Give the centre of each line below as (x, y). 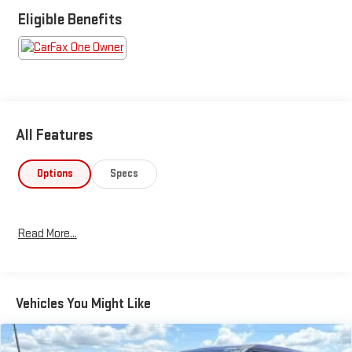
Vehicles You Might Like (83, 303)
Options (55, 173)
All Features (55, 135)
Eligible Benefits (70, 19)
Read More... (47, 234)
